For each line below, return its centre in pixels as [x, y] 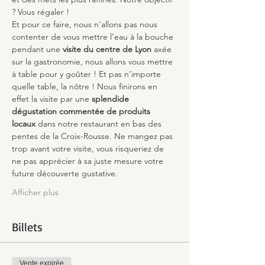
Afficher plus [35, 192]
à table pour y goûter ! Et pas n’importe [88, 74]
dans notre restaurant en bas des [100, 124]
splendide [112, 99]
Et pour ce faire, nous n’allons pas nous [86, 24]
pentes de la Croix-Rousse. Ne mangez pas [93, 136]
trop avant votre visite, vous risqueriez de [89, 148]
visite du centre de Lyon [107, 49]
